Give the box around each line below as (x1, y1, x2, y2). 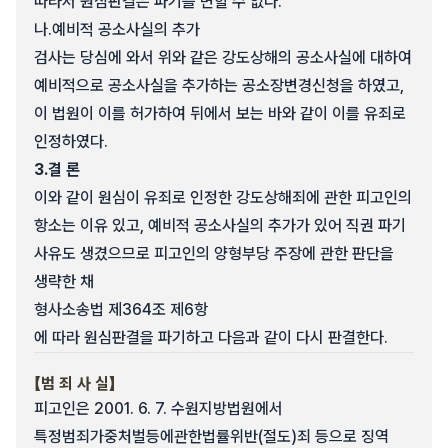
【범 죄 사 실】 (34, 374, 116, 393)
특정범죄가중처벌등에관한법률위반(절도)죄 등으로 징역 (34, 427, 389, 446)
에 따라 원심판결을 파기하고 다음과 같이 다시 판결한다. (34, 328, 388, 347)
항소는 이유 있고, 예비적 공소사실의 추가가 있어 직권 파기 (34, 216, 406, 235)
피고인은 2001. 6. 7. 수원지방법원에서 (34, 399, 283, 418)
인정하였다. (34, 132, 108, 151)
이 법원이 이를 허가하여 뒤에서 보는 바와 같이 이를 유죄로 (34, 104, 406, 123)
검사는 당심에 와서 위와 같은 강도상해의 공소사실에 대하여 (34, 48, 412, 67)
